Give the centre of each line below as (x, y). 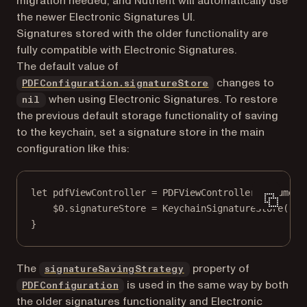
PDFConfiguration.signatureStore (115, 83)
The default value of (67, 66)
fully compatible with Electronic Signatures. (126, 50)
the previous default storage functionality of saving (147, 115)
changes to (244, 83)
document (283, 192)
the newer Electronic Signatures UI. (106, 17)
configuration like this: (73, 148)
